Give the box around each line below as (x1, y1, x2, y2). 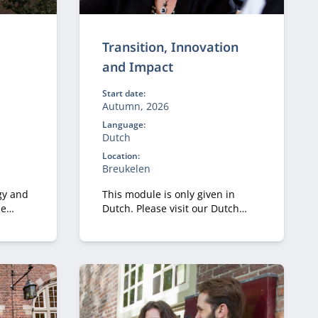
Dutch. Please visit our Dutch (102, 202, 239, 215)
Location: (102, 150, 140, 162)
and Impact (102, 58, 173, 75)
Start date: (102, 87, 146, 99)
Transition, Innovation (102, 38, 238, 55)
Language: (102, 119, 146, 131)
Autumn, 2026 (102, 99, 169, 113)
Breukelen (102, 162, 150, 175)
